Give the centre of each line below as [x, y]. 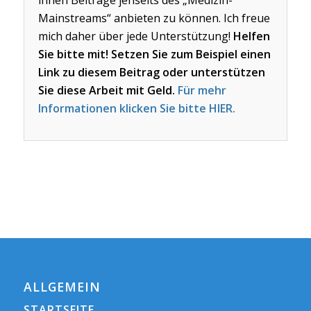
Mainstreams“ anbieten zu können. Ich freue [154, 18]
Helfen [251, 36]
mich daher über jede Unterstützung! [135, 36]
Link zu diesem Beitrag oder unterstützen [151, 72]
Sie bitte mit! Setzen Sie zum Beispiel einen [154, 54]
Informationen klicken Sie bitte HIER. [136, 108]
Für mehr [202, 90]
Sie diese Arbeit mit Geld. [108, 90]
